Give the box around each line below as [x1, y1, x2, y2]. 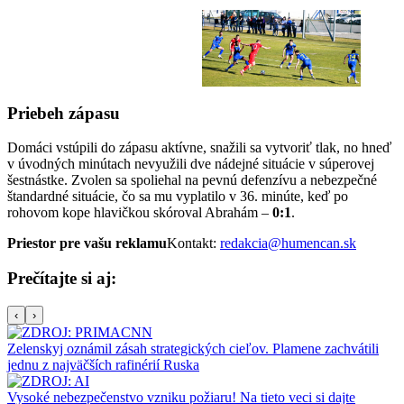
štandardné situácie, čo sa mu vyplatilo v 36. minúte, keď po [7, 188, 348, 205]
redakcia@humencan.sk [220, 235, 356, 252]
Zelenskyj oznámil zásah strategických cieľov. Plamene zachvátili [7, 340, 379, 356]
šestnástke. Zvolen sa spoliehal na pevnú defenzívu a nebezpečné [7, 172, 377, 188]
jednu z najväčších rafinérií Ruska [7, 356, 199, 372]
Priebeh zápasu [7, 103, 120, 123]
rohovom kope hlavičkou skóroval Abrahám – [7, 205, 272, 221]
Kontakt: [167, 235, 220, 252]
